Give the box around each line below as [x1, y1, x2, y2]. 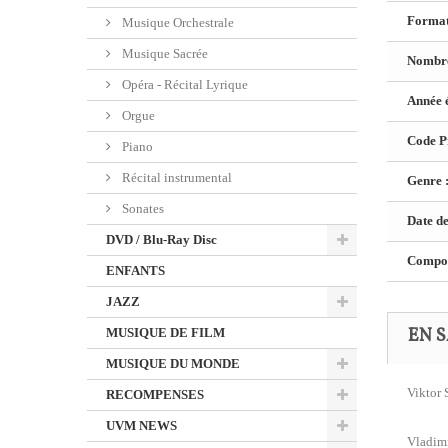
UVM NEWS [106, 418, 177, 433]
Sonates [119, 201, 164, 216]
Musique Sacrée [119, 46, 208, 61]
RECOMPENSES [106, 387, 204, 402]
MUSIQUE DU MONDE [106, 356, 240, 371]
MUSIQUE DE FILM [106, 325, 225, 340]
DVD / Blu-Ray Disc [106, 232, 217, 247]
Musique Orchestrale [119, 15, 234, 30]
